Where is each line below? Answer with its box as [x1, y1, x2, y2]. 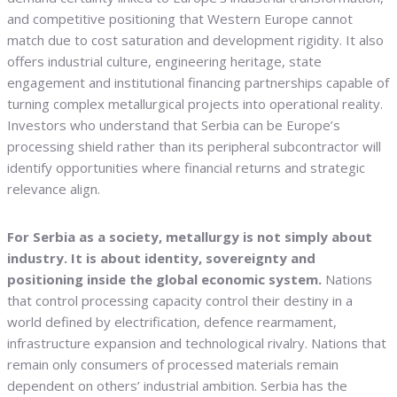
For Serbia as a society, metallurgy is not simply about [7, 228, 372, 246]
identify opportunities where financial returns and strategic [7, 159, 365, 177]
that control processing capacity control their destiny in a [7, 292, 353, 310]
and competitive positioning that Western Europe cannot [7, 10, 353, 28]
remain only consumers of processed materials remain [7, 355, 339, 374]
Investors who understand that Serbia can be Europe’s [7, 116, 340, 135]
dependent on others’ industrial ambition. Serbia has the [7, 377, 347, 395]
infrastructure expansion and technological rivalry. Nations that [7, 334, 386, 353]
